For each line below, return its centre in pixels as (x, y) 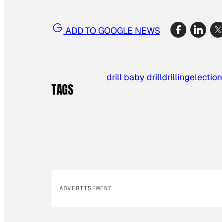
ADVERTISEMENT (86, 189)
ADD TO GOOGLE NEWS (112, 31)
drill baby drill (135, 77)
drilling (176, 77)
